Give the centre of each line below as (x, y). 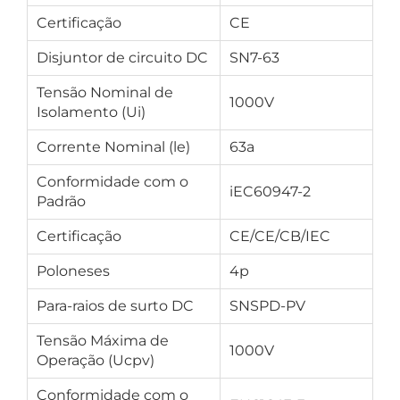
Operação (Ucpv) (96, 360)
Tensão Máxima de (103, 341)
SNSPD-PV (267, 306)
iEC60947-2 (270, 192)
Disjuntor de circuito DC (122, 58)
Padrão (61, 201)
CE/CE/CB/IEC (280, 236)
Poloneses (73, 271)
